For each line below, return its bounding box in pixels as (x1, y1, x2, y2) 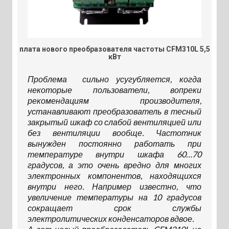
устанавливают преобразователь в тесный (27, 106, 202, 116)
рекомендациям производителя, (27, 95, 202, 105)
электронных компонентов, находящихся (27, 170, 202, 180)
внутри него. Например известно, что (27, 181, 202, 191)
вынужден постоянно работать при (27, 138, 202, 148)
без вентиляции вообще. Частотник (27, 127, 202, 138)
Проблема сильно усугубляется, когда (27, 74, 202, 84)
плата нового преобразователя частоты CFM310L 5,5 (19, 44, 210, 53)
